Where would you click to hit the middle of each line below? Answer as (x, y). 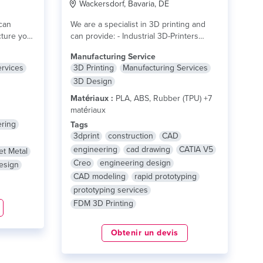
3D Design (92, 81)
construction (130, 136)
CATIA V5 (196, 149)
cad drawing (148, 149)
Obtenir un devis (144, 233)
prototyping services (110, 190)
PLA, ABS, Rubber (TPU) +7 (162, 98)
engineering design (135, 163)
